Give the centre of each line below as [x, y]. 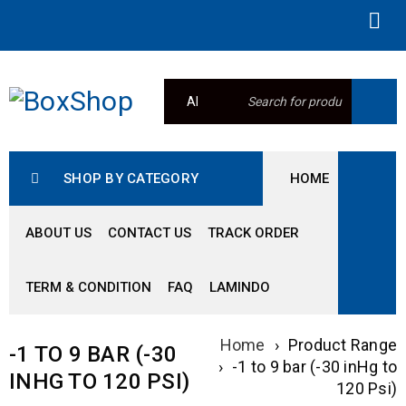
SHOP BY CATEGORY [131, 179]
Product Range [342, 345]
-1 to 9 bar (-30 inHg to [314, 367]
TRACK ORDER [253, 233]
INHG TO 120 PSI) [99, 382]
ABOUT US [58, 233]
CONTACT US [150, 233]
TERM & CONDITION [88, 287]
